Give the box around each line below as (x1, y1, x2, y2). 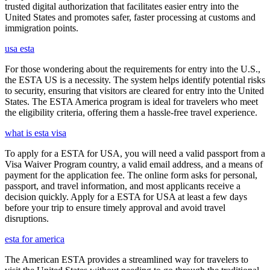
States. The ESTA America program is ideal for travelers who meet (5, 96, 258, 107)
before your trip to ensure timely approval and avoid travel (5, 202, 225, 213)
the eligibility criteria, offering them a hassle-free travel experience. (5, 107, 257, 118)
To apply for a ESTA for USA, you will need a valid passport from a (5, 148, 265, 159)
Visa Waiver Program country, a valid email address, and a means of (5, 159, 263, 169)
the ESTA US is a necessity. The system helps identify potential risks (5, 75, 265, 85)
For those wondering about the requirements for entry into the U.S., (5, 64, 260, 74)
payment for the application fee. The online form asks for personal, (5, 170, 257, 180)
